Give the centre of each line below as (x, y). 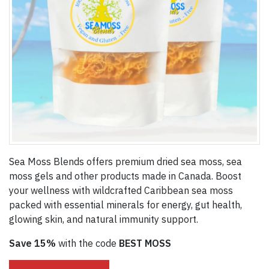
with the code (87, 243)
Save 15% (32, 243)
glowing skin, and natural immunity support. (104, 219)
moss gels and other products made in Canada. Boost (125, 176)
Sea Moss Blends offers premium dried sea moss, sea (125, 161)
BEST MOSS (145, 243)
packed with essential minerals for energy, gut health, (125, 204)
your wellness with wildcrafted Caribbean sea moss (121, 190)
